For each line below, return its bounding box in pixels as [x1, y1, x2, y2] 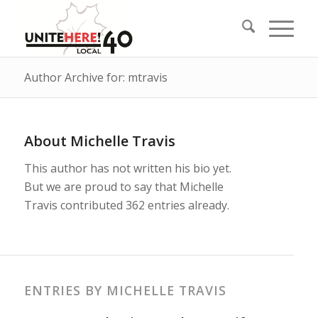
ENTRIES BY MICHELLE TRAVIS [23, 282, 226, 300]
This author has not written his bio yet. [23, 160, 231, 176]
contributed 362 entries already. [57, 197, 229, 213]
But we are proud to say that [23, 178, 180, 194]
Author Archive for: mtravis [23, 70, 168, 85]
